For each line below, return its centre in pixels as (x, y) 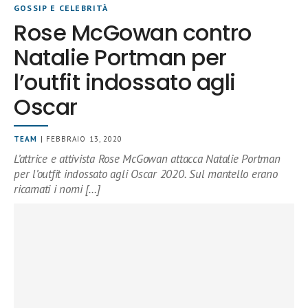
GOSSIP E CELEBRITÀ (61, 8)
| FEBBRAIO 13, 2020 (80, 139)
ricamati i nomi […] (57, 189)
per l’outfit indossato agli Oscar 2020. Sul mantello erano (146, 174)
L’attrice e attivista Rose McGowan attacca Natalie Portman (147, 159)
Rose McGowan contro (133, 33)
